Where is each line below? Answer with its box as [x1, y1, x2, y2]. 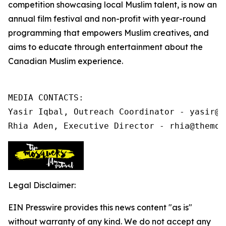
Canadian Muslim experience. [8, 56, 123, 66]
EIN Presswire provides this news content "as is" [8, 202, 192, 212]
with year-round [143, 14, 206, 24]
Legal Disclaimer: [8, 180, 76, 190]
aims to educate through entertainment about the [8, 42, 203, 52]
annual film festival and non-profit [8, 14, 143, 24]
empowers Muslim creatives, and [82, 28, 209, 38]
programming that [8, 28, 82, 38]
